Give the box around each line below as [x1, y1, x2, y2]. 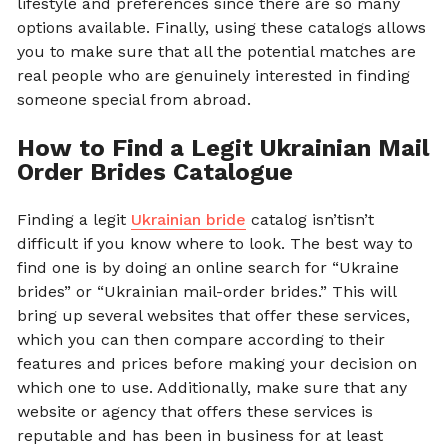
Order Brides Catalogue [17, 157, 293, 186]
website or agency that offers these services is [17, 401, 373, 421]
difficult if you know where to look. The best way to [17, 233, 413, 253]
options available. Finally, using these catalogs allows [17, 17, 426, 37]
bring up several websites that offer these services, [17, 305, 410, 325]
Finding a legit [17, 209, 131, 229]
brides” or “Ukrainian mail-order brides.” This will [17, 281, 396, 301]
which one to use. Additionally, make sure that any [17, 377, 407, 397]
